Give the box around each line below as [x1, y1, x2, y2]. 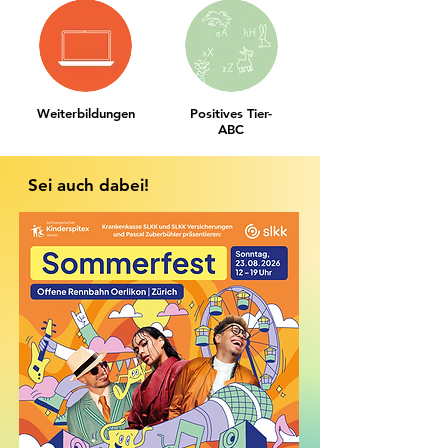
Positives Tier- [190, 105, 272, 121]
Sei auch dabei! [28, 175, 149, 195]
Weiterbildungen [37, 105, 135, 121]
